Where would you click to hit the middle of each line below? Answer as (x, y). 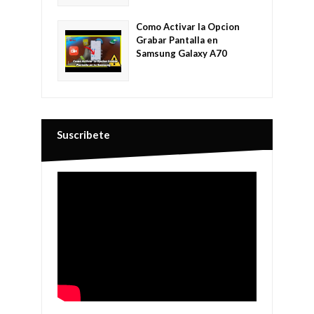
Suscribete (83, 135)
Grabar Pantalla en (177, 40)
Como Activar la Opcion (188, 27)
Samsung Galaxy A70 (182, 54)
